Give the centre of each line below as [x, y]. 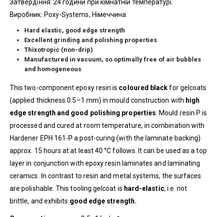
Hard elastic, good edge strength [74, 30]
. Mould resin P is [182, 113]
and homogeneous [53, 69]
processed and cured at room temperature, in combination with [107, 125]
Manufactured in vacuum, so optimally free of [94, 59]
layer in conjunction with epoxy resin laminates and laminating [105, 163]
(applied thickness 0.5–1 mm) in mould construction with [98, 100]
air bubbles [183, 59]
